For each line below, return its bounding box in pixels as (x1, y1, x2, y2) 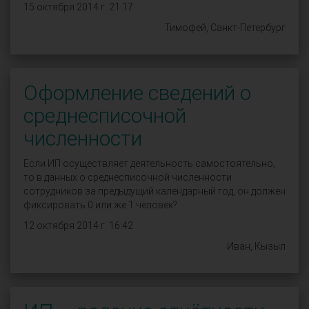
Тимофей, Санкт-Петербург (164, 22, 286, 33)
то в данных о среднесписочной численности (23, 172, 232, 183)
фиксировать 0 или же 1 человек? (23, 199, 177, 210)
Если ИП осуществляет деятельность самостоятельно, (23, 158, 275, 169)
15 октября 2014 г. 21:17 (23, 1, 133, 12)
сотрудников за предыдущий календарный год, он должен (23, 186, 286, 197)
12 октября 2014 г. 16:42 (23, 220, 133, 231)
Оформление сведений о (23, 81, 251, 105)
